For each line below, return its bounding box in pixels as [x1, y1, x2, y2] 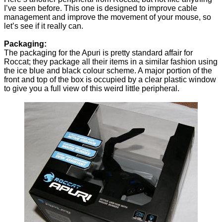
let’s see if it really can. [4, 22, 83, 31]
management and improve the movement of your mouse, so [4, 13, 211, 22]
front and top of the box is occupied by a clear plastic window [4, 75, 216, 84]
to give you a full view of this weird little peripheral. [4, 84, 179, 93]
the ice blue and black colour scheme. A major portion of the [4, 66, 212, 75]
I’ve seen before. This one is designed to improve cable [4, 4, 197, 13]
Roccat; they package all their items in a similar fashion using [4, 57, 218, 66]
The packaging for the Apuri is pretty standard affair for [4, 49, 193, 57]
